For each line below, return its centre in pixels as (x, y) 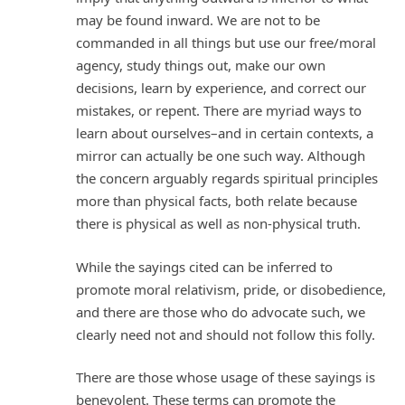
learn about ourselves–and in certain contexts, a (225, 133)
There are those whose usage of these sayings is (226, 377)
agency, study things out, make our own (201, 66)
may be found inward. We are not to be (198, 20)
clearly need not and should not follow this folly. (226, 334)
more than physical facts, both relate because (217, 201)
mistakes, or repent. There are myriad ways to (219, 111)
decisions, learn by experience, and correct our (221, 88)
